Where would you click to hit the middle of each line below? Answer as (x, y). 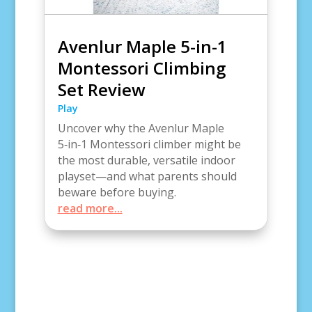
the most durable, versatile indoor (146, 160)
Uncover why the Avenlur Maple (141, 128)
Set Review (101, 89)
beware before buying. (117, 192)
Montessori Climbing (141, 68)
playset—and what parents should (147, 176)
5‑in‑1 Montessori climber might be (149, 144)
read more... (90, 208)
